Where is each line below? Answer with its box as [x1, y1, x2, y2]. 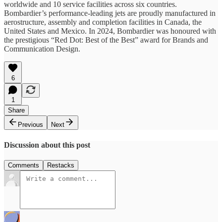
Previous [18, 121, 43, 129]
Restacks [47, 161, 74, 169]
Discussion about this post [4, 140, 90, 149]
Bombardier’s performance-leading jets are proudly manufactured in [4, 9, 216, 18]
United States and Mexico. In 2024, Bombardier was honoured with [4, 27, 216, 36]
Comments [8, 161, 39, 169]
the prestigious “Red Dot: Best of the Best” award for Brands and [4, 36, 208, 45]
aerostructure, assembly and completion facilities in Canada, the [4, 18, 202, 27]
